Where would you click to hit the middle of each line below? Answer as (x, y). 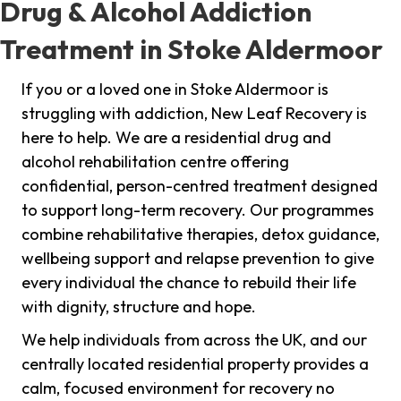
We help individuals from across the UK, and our (194, 340)
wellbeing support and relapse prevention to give (198, 259)
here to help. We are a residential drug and (176, 138)
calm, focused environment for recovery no (178, 388)
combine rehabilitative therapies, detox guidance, (200, 235)
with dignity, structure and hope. (139, 307)
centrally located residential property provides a (195, 364)
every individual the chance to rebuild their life (189, 283)
